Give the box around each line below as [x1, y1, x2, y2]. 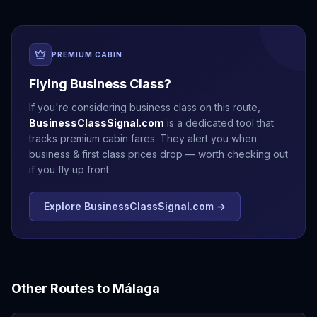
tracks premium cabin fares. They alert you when [29, 132, 257, 144]
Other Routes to [11, 281, 113, 296]
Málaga [113, 281, 160, 296]
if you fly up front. [29, 163, 111, 175]
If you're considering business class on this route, [29, 101, 260, 113]
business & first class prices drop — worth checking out [29, 148, 288, 160]
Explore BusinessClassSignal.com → [44, 200, 226, 212]
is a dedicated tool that [164, 117, 274, 129]
